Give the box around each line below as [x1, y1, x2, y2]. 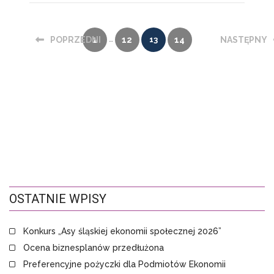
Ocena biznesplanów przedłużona [23, 243, 164, 253]
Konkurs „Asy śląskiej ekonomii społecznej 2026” [23, 226, 221, 237]
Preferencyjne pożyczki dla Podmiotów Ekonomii [23, 259, 226, 270]
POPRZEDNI [50, 35, 101, 45]
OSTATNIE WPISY [9, 191, 106, 207]
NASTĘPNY [220, 35, 267, 45]
